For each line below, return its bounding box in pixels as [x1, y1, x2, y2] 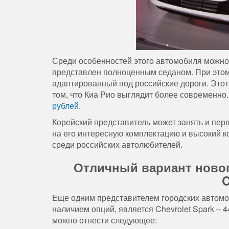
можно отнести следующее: [52, 214, 157, 226]
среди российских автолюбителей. [52, 139, 182, 151]
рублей [52, 100, 79, 112]
